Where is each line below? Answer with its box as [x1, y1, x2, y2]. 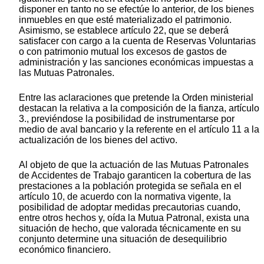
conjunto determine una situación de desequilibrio [19, 234, 227, 245]
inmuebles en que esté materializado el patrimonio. [19, 15, 232, 25]
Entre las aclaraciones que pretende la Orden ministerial [19, 93, 253, 103]
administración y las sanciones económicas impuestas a [19, 57, 253, 68]
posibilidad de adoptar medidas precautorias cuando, [19, 202, 240, 213]
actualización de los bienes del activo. [19, 135, 177, 146]
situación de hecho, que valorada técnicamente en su [19, 223, 241, 234]
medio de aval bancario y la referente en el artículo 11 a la [19, 124, 259, 135]
